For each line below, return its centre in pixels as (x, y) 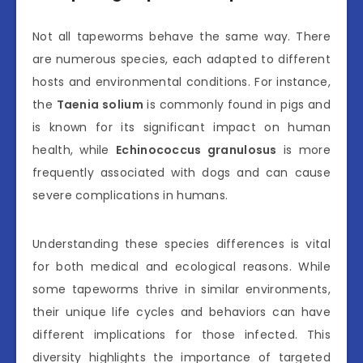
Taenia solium (100, 104)
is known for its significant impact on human (181, 127)
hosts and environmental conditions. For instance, (181, 81)
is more (303, 149)
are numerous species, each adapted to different (181, 59)
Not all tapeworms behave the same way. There (181, 36)
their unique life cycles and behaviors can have (181, 312)
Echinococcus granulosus (196, 149)
